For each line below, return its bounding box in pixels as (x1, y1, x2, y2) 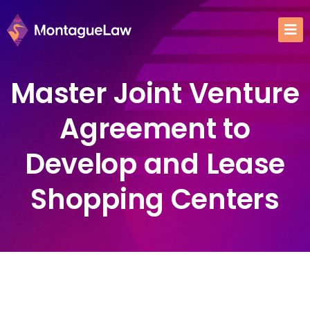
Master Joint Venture (10, 74, 300, 113)
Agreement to (60, 109, 250, 148)
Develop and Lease (24, 145, 286, 183)
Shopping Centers (30, 180, 280, 219)
